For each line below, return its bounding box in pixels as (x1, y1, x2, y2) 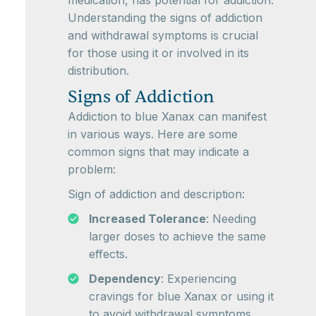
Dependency (89, 272, 161, 286)
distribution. (68, 63, 129, 78)
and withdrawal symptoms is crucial (68, 28, 258, 42)
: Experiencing (161, 272, 236, 286)
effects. (89, 247, 128, 261)
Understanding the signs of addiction (68, 11, 262, 25)
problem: (68, 162, 116, 176)
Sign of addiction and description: (68, 187, 245, 201)
